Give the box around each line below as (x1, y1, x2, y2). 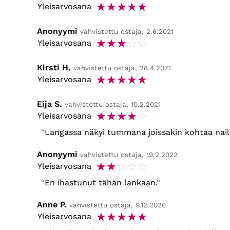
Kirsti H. (37, 63, 71, 73)
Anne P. (37, 200, 67, 210)
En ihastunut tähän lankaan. (45, 178, 157, 188)
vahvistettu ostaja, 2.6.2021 (80, 28, 174, 36)
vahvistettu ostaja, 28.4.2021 (73, 64, 171, 72)
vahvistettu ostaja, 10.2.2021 (65, 101, 161, 109)
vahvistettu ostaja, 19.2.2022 (80, 151, 178, 159)
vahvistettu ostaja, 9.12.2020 (69, 201, 166, 209)
